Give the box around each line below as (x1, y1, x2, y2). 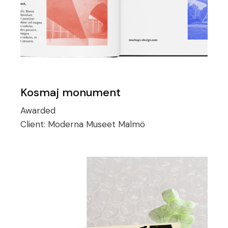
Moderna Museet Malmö (48, 119, 146, 130)
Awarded (20, 105, 56, 117)
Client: (20, 119, 48, 130)
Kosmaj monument (20, 85, 121, 100)
